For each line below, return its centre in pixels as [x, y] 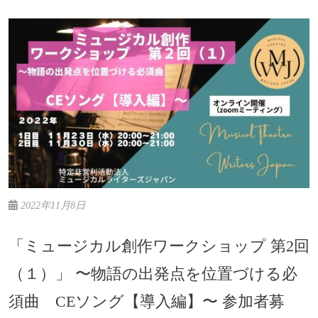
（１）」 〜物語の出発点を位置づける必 [153, 273]
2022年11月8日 [51, 205]
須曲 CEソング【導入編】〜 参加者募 [147, 301]
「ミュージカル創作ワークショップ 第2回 [159, 246]
